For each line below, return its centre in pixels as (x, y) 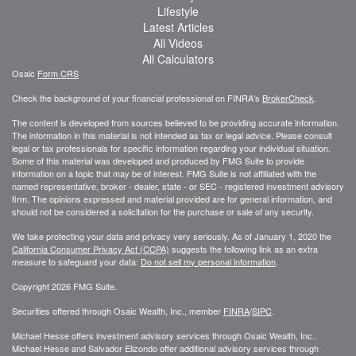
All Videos (178, 43)
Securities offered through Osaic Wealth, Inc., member (118, 310)
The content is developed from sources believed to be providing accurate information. (176, 122)
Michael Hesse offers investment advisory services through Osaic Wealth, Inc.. (164, 335)
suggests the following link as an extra (244, 248)
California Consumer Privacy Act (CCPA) (91, 248)
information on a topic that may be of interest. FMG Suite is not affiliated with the (164, 173)
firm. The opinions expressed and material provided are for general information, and (172, 198)
